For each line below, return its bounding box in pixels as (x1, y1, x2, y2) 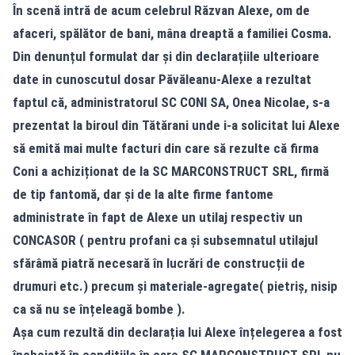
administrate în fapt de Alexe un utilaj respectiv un (13, 209, 303, 226)
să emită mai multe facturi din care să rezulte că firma (13, 140, 319, 157)
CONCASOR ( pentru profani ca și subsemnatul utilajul (13, 232, 318, 249)
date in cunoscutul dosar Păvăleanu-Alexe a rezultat (13, 71, 311, 88)
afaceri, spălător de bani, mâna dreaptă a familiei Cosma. (13, 25, 332, 42)
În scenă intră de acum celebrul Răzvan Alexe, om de (13, 2, 310, 19)
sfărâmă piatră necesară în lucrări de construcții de (13, 255, 305, 272)
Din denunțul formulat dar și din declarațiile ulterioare (13, 48, 319, 65)
